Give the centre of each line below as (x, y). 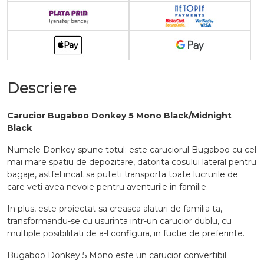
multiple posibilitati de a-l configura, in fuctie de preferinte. (126, 234)
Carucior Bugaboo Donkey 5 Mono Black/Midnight (119, 116)
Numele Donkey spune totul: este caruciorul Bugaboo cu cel (132, 150)
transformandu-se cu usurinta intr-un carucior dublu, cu (119, 221)
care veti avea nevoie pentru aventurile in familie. (108, 187)
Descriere (42, 88)
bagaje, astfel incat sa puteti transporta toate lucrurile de (123, 175)
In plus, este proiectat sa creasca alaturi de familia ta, (115, 209)
